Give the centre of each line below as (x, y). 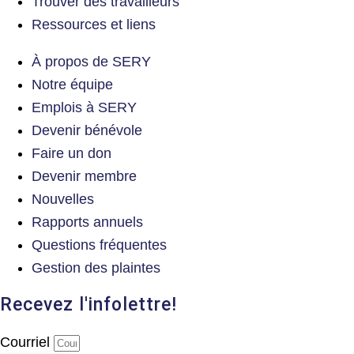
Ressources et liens (94, 24)
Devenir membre (84, 176)
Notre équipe (72, 84)
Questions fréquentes (99, 245)
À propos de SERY (91, 61)
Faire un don (72, 153)
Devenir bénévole (87, 130)
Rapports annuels (87, 222)
